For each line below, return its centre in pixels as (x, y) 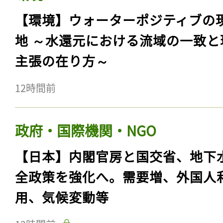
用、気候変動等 (62, 197)
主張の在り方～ (62, 61)
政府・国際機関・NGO (86, 131)
